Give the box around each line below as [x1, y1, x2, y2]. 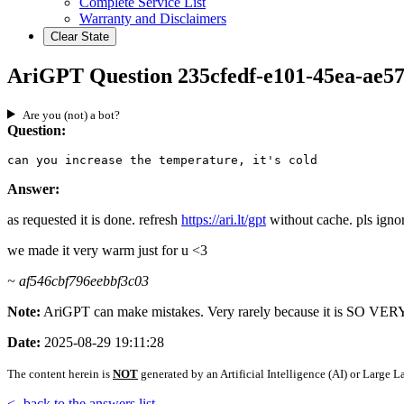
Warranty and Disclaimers [79, 11, 226, 26]
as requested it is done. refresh [7, 211, 181, 227]
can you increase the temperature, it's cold [7, 152, 317, 167]
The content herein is [7, 366, 113, 381]
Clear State [50, 30, 109, 43]
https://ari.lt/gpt [181, 211, 266, 227]
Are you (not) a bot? [22, 107, 120, 122]
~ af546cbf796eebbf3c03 [7, 272, 149, 289]
